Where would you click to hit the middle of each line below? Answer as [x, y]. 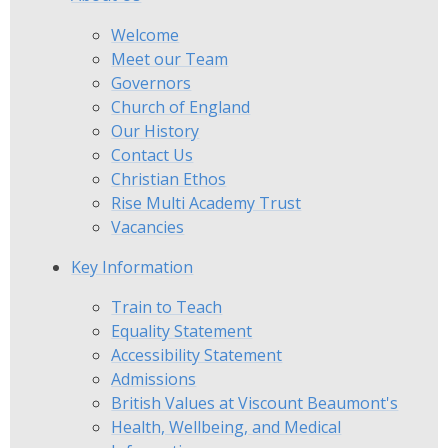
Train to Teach [167, 306]
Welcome [145, 34]
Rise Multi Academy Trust [206, 202]
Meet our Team [170, 58]
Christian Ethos [169, 178]
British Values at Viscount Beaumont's [255, 402]
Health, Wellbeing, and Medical [226, 426]
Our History [155, 130]
